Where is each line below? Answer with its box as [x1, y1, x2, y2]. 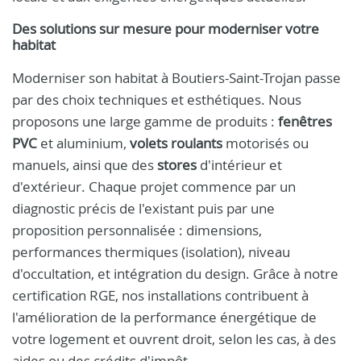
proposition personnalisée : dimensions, [12, 221, 262, 239]
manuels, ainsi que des [12, 156, 157, 174]
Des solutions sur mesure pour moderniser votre [12, 20, 319, 38]
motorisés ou [222, 134, 309, 152]
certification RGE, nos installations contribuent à [12, 286, 309, 305]
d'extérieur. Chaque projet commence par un [12, 177, 296, 196]
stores [157, 156, 197, 174]
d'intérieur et [197, 156, 282, 174]
